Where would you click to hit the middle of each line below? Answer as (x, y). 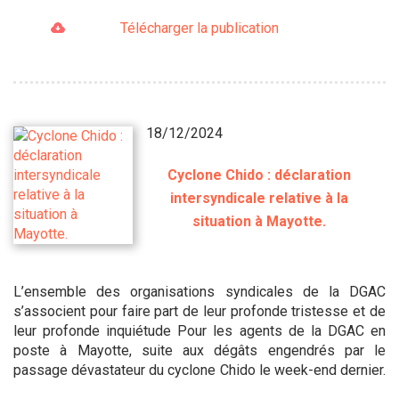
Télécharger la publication (199, 28)
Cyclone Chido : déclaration (260, 175)
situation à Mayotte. (260, 221)
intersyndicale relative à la (260, 198)
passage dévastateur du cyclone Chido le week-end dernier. (199, 370)
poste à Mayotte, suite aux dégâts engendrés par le (199, 350)
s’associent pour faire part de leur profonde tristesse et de (199, 311)
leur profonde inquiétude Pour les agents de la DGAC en (199, 330)
